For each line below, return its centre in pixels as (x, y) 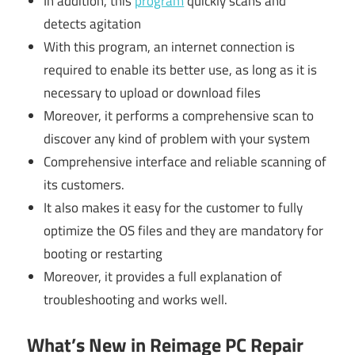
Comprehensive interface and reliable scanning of (185, 162)
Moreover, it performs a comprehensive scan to (179, 116)
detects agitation (93, 24)
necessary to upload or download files (153, 93)
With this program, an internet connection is (170, 47)
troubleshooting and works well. (136, 300)
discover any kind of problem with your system (177, 139)
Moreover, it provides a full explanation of (163, 277)
